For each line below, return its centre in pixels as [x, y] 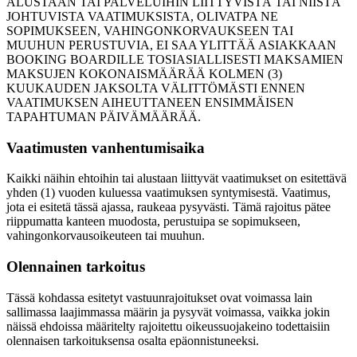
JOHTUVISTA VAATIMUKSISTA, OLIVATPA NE [142, 16]
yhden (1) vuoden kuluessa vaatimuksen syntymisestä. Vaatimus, [169, 193]
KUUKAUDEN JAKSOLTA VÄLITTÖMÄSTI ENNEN [156, 88]
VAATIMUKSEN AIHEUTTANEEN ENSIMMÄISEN [150, 102]
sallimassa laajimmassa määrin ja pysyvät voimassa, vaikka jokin [168, 312]
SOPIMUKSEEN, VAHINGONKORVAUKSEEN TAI [150, 30]
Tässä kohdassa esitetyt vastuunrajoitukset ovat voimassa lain [159, 297]
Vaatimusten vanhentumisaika [106, 147]
